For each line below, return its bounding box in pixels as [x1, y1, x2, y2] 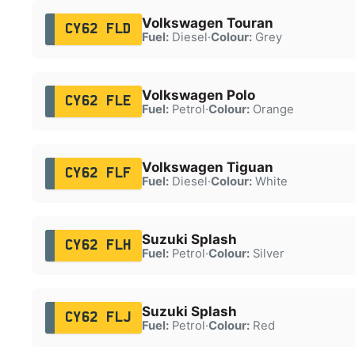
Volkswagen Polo [141, 86, 255, 103]
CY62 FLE [64, 94, 132, 108]
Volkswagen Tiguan [141, 158, 273, 175]
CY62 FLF [64, 166, 132, 180]
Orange [249, 101, 294, 116]
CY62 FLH [64, 239, 132, 252]
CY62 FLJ [64, 311, 132, 324]
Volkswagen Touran [141, 14, 273, 31]
